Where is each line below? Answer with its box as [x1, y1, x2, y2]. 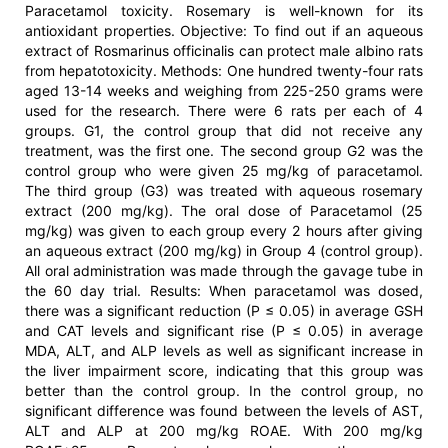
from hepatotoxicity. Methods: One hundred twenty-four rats [25, 62, 423, 80]
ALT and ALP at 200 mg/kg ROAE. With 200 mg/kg [25, 422, 423, 440]
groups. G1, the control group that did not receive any [25, 122, 423, 140]
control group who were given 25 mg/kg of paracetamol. [25, 162, 423, 180]
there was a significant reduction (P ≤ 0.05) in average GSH [25, 302, 423, 320]
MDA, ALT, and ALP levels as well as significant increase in [25, 342, 423, 360]
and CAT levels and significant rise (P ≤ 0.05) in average [25, 322, 423, 340]
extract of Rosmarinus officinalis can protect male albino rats [25, 42, 423, 60]
